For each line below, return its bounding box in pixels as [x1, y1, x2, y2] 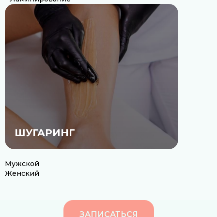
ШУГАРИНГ [15, 127, 75, 139]
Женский [5, 169, 39, 178]
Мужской [5, 159, 39, 168]
